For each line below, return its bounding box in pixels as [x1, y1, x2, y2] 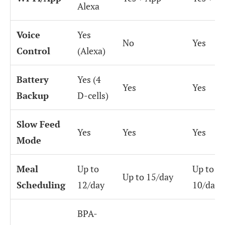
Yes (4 [77, 73, 101, 85]
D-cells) [77, 89, 108, 101]
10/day [192, 178, 219, 191]
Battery [17, 73, 49, 85]
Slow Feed [17, 118, 60, 130]
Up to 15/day [123, 170, 173, 183]
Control [17, 44, 50, 57]
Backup [17, 89, 49, 101]
